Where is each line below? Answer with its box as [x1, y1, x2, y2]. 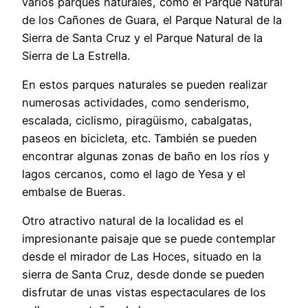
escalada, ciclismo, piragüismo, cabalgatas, [22, 113, 252, 127]
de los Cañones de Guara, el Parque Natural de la [22, 12, 282, 27]
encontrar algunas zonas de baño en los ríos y [22, 148, 269, 163]
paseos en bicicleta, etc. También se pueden [22, 131, 257, 145]
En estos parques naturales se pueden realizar [22, 77, 267, 91]
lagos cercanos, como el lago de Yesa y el [22, 166, 245, 181]
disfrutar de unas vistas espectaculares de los [22, 285, 266, 300]
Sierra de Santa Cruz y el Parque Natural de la [22, 30, 263, 45]
